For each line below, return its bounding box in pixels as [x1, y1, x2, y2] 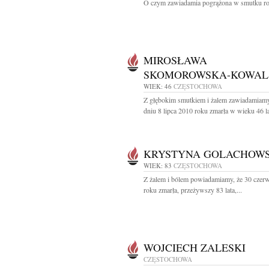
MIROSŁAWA [144, 53, 207, 67]
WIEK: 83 [144, 161, 172, 170]
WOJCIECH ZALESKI [144, 240, 246, 255]
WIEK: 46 [144, 82, 172, 91]
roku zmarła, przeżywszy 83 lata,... [144, 185, 242, 195]
